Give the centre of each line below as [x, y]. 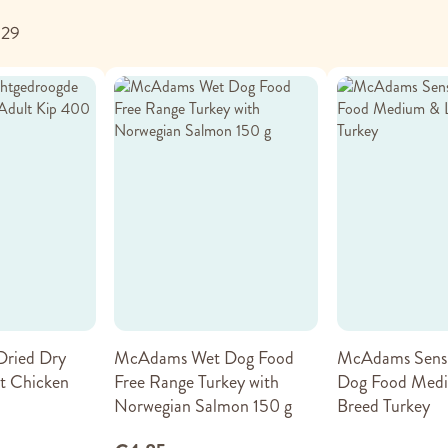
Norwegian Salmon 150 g [203, 405]
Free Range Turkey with [197, 381]
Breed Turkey [383, 405]
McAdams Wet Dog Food [204, 357]
